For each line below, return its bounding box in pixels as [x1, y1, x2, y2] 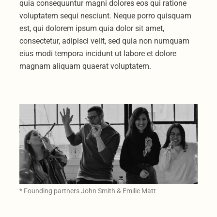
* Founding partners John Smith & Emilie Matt [19, 187, 156, 195]
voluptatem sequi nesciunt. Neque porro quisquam [19, 11, 192, 20]
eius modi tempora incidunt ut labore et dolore [19, 48, 177, 58]
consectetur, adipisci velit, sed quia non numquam [19, 36, 190, 46]
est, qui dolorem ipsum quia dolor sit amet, [19, 23, 165, 33]
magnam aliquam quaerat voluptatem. [19, 61, 152, 71]
